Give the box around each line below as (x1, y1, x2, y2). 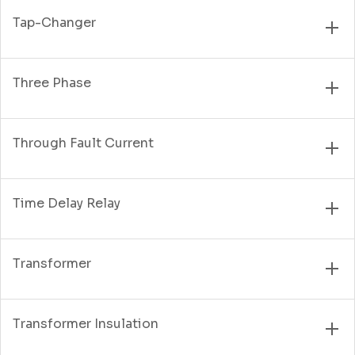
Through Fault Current (13, 134, 154, 151)
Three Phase (13, 74, 91, 91)
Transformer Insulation (13, 315, 158, 332)
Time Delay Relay (13, 194, 120, 212)
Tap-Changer (13, 13, 96, 31)
